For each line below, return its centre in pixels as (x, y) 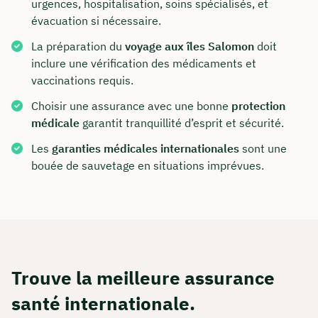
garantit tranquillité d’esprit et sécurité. (182, 123)
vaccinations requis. (82, 81)
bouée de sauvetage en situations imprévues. (148, 166)
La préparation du (78, 46)
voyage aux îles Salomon (190, 46)
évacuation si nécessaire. (96, 21)
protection (258, 106)
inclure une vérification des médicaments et (144, 64)
